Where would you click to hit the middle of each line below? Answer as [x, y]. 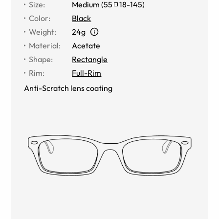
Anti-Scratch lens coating [68, 88]
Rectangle [90, 59]
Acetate [86, 45]
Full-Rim [87, 73]
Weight [42, 32]
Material [44, 45]
